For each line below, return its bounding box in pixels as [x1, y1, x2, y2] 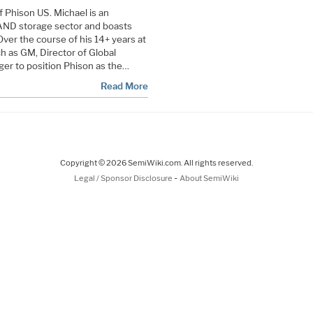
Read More [100, 80, 148, 92]
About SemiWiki [180, 173, 239, 183]
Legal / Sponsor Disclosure [74, 173, 174, 183]
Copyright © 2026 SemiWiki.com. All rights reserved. [60, 157, 253, 168]
